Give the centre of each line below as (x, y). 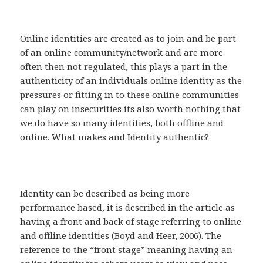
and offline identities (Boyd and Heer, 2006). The (121, 236)
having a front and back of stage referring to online (131, 222)
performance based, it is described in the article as (128, 208)
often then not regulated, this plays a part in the (124, 67)
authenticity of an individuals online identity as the (131, 81)
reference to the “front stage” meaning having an (127, 250)
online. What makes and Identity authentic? (115, 137)
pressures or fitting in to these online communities (130, 95)
